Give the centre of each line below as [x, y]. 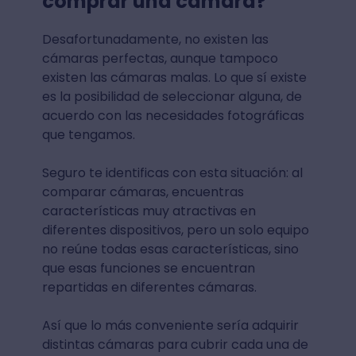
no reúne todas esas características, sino [170, 249]
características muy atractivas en [149, 211]
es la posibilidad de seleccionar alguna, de [172, 96]
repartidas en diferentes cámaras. [151, 287]
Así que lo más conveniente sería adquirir [170, 325]
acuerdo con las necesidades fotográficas [173, 115]
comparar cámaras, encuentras [143, 192]
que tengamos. [90, 134]
